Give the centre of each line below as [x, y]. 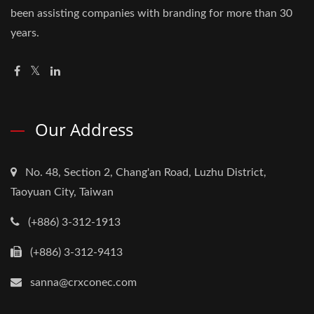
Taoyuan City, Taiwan [62, 192]
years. [25, 33]
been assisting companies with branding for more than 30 [151, 13]
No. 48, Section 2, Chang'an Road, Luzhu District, [146, 172]
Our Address [84, 129]
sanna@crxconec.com [83, 282]
